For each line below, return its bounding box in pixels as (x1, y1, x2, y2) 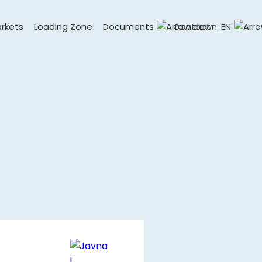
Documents (103, 20, 154, 33)
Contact (173, 20, 211, 33)
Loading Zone (34, 20, 92, 33)
